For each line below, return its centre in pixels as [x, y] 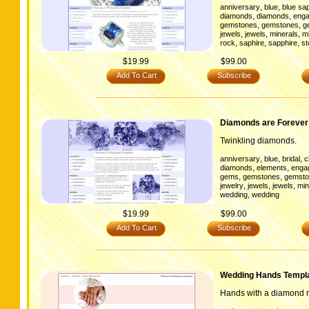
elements [272, 168]
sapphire [283, 43]
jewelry [232, 186]
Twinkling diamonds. [258, 141]
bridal [291, 159]
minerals [284, 34]
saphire [252, 43]
